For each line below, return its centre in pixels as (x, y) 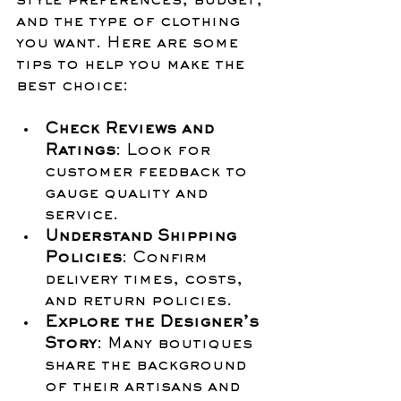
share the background (148, 367)
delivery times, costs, (146, 281)
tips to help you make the (133, 66)
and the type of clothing (131, 23)
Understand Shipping (143, 238)
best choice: (72, 87)
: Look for (166, 152)
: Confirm (167, 259)
